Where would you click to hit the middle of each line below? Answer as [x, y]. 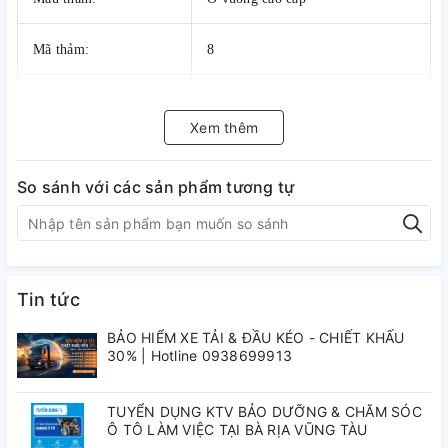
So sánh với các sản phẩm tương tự [156, 187]
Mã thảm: [61, 49]
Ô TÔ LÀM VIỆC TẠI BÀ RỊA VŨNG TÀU [237, 429]
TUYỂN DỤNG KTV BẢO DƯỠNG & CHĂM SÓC [264, 411]
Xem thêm [224, 127]
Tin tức [48, 299]
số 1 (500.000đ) [254, 100]
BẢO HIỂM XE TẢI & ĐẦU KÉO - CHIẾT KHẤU [256, 337]
